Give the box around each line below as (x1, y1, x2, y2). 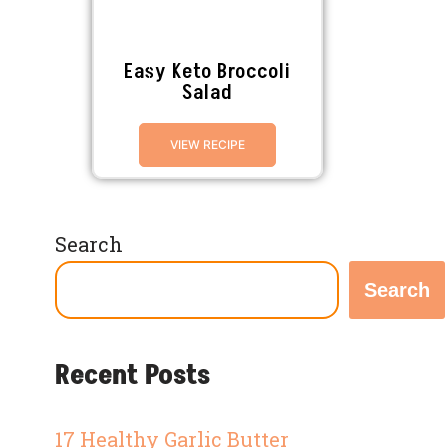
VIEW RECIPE (170, 137, 246, 152)
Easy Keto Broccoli (124, 57, 292, 86)
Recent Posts (55, 356, 210, 395)
